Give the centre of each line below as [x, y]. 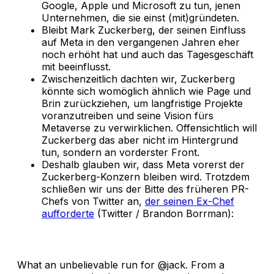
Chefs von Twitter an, [93, 201]
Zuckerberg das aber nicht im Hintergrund [140, 140]
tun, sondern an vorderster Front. [120, 152]
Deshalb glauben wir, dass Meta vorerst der [143, 164]
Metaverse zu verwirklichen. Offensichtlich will [149, 128]
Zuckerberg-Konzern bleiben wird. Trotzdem [146, 176]
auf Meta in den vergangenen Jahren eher [141, 42]
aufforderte [68, 213]
